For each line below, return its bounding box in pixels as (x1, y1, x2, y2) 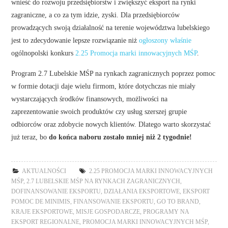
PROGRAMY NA (143, 208, 189, 215)
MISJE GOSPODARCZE (76, 208, 140, 215)
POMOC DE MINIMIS (11, 198, 71, 205)
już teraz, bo (11, 132, 49, 141)
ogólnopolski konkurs (11, 48, 76, 57)
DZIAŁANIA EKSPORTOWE (104, 188, 180, 194)
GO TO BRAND (157, 198, 199, 205)
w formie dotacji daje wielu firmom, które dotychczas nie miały (11, 81, 196, 90)
